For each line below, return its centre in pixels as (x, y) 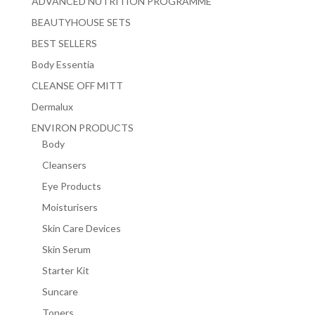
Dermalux (52, 107)
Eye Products (71, 186)
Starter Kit (65, 271)
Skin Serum (66, 250)
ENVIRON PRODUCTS (82, 128)
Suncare (60, 292)
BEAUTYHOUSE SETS (81, 22)
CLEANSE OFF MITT (77, 86)
